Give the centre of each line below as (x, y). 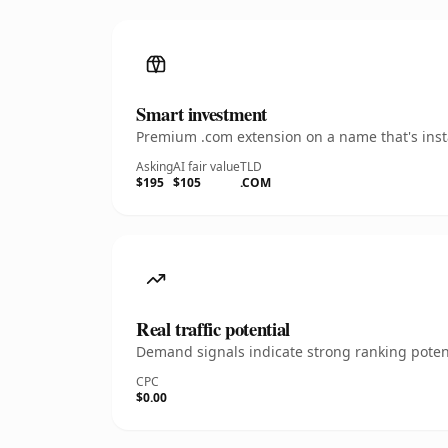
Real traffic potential (213, 328)
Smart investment (202, 113)
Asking (154, 166)
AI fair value (206, 166)
